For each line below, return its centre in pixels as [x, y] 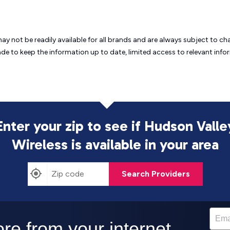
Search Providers [156, 174]
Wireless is [48, 145]
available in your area [152, 145]
